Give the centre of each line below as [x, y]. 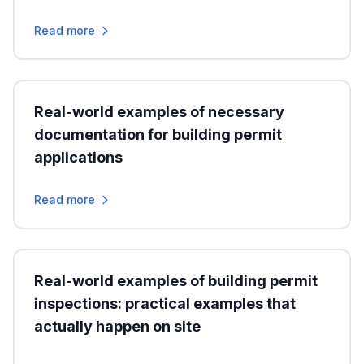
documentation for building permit [158, 134]
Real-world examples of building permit [176, 281]
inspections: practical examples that [165, 303]
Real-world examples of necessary [159, 112]
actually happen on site [117, 326]
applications [78, 157]
